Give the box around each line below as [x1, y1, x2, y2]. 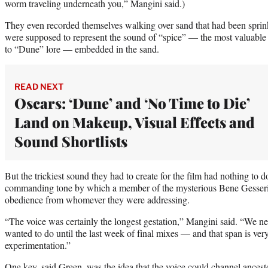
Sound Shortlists [14, 131, 127, 151]
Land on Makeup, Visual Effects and [14, 112, 255, 132]
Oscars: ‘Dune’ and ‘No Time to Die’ [14, 93, 250, 112]
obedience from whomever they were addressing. [5, 193, 190, 206]
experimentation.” [5, 238, 74, 251]
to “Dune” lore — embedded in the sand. [5, 42, 162, 55]
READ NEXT [14, 81, 63, 92]
